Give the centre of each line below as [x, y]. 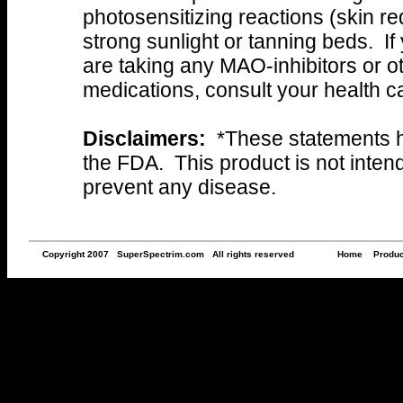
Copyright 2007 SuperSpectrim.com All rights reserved [190, 254]
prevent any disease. [185, 187]
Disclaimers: [144, 139]
